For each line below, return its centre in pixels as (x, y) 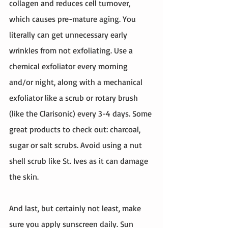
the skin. (24, 177)
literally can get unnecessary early (69, 35)
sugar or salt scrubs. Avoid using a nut (77, 145)
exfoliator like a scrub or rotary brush (75, 98)
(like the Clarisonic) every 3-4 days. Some (81, 113)
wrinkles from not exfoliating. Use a (72, 50)
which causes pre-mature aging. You (74, 19)
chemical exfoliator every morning (69, 66)
